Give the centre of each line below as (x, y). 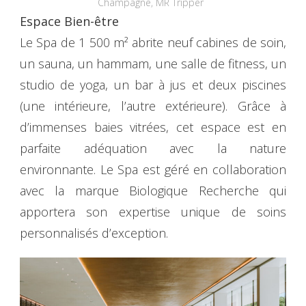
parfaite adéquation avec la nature (153, 149)
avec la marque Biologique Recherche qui (153, 191)
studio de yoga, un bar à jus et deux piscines (153, 85)
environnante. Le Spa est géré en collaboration (153, 170)
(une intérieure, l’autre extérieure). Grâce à (153, 106)
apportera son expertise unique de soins (153, 212)
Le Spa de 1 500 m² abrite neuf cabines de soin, (153, 43)
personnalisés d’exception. (97, 233)
